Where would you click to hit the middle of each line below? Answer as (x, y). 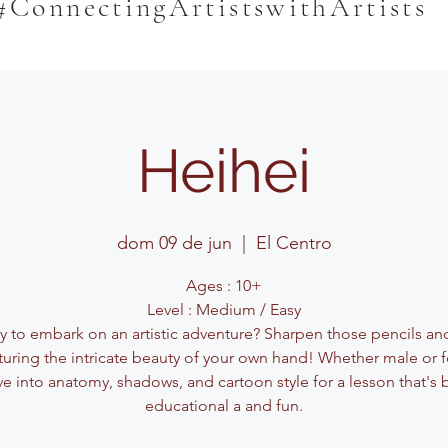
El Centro (293, 243)
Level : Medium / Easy (224, 309)
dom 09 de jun (174, 243)
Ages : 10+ (224, 285)
